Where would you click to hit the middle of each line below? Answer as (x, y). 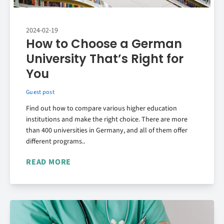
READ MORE (49, 162)
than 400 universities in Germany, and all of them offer (107, 130)
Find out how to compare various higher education (101, 108)
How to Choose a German (104, 43)
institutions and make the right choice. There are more (107, 119)
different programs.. (55, 141)
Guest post (40, 92)
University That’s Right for (105, 58)
